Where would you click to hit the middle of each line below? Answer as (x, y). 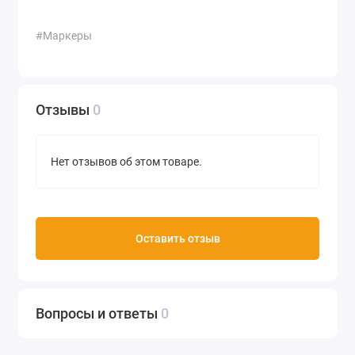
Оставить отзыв (177, 239)
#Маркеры (64, 35)
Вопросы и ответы (98, 314)
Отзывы (64, 110)
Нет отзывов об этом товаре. (126, 162)
